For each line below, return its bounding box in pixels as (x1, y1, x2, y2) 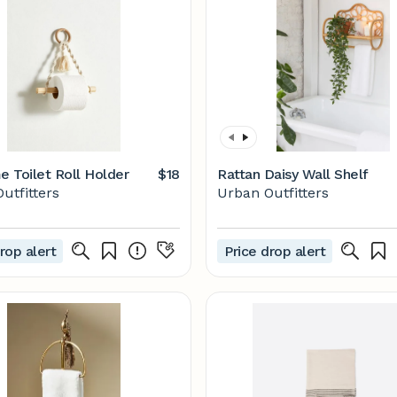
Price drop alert (224, 242, 326, 260)
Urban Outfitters (217, 184, 329, 201)
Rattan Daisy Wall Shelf (217, 166, 369, 183)
